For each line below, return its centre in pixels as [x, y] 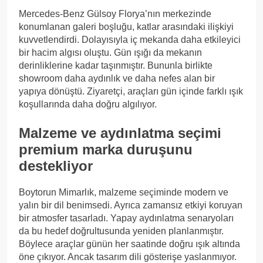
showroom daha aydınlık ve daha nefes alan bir [117, 79]
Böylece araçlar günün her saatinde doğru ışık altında [129, 244]
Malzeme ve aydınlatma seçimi [120, 133]
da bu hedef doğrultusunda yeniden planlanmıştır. [121, 231]
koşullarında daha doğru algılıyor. [88, 104]
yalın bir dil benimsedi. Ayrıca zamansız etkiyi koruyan [131, 205]
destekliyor [56, 166]
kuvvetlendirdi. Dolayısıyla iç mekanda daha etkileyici [130, 40]
